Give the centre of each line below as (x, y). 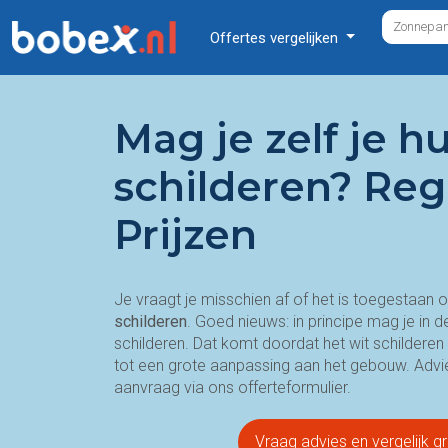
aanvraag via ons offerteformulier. (232, 387)
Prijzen (185, 234)
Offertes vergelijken (276, 37)
